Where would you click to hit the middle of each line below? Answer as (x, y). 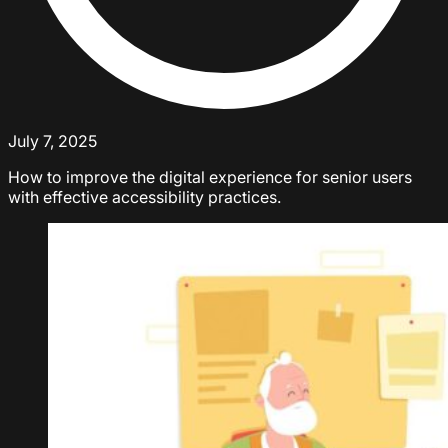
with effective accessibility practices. (144, 196)
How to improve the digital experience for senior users (210, 176)
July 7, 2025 (52, 140)
